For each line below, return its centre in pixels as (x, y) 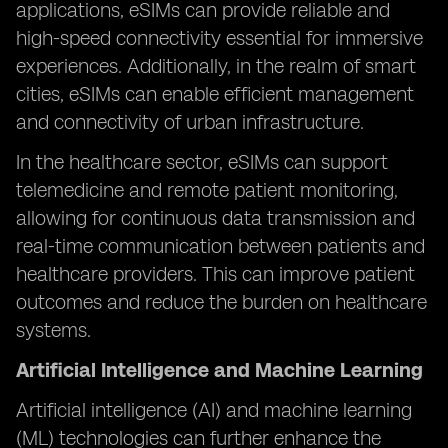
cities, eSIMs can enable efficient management (215, 94)
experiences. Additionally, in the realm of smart (216, 66)
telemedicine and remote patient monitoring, (207, 190)
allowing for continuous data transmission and (215, 218)
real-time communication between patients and (220, 246)
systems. (53, 330)
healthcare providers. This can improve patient (215, 274)
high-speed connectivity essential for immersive (219, 38)
